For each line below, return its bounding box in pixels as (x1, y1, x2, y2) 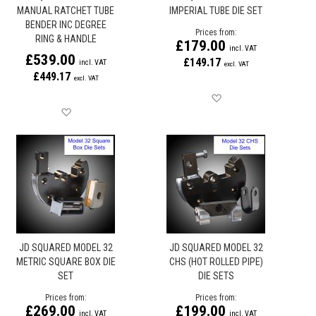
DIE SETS (197, 270, 234, 281)
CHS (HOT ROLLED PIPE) (169, 256, 263, 267)
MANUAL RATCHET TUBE (17, 5, 114, 16)
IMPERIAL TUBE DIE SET (169, 5, 263, 16)
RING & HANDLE (35, 33, 97, 44)
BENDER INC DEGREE (25, 19, 107, 30)
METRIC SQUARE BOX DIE (16, 256, 116, 267)
